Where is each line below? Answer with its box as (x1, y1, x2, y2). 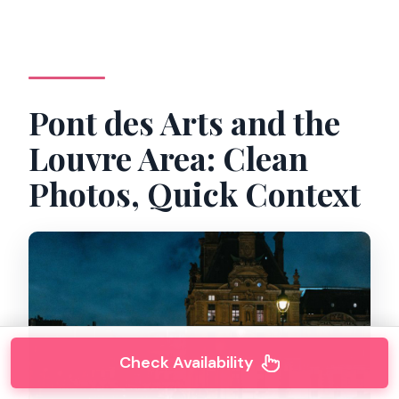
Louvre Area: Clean (28, 135, 309, 179)
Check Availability (118, 352, 254, 373)
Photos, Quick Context (28, 171, 362, 215)
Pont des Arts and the (28, 100, 341, 143)
